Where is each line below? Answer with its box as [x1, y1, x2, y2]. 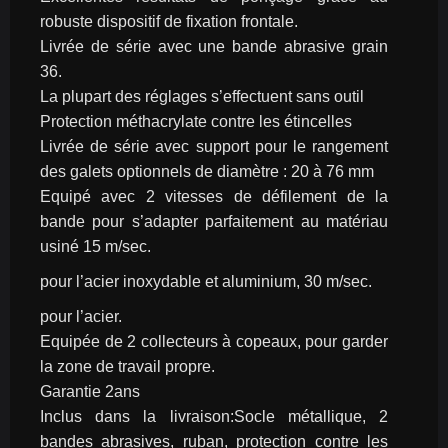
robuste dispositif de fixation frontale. [40, 13, 298, 30]
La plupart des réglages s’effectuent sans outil [40, 88, 364, 105]
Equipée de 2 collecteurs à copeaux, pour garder [40, 333, 388, 350]
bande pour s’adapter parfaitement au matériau [40, 213, 388, 230]
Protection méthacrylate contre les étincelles [40, 113, 352, 130]
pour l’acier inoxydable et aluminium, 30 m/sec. [40, 273, 372, 290]
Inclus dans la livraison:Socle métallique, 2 [40, 408, 388, 425]
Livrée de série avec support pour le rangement [40, 138, 388, 155]
